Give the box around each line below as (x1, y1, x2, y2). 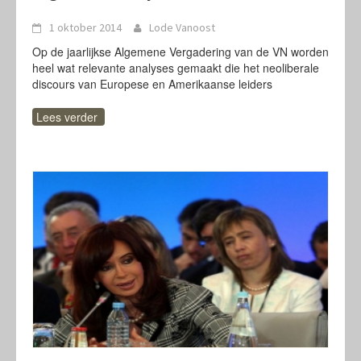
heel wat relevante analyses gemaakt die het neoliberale (32, 60, 319, 76)
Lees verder (36, 109, 98, 125)
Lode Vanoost (149, 20, 215, 35)
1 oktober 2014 (49, 20, 122, 35)
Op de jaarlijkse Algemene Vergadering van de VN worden (32, 44, 329, 60)
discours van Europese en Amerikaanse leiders (32, 76, 272, 92)
